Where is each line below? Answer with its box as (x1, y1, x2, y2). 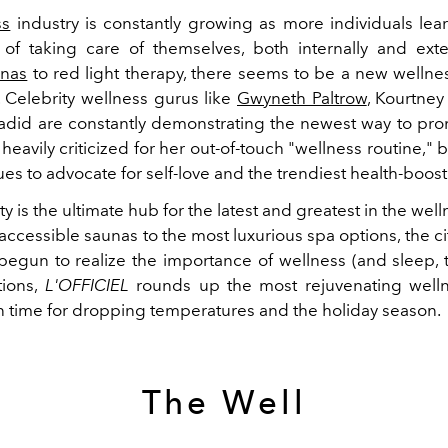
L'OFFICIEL (44, 275, 137, 295)
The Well (141, 383, 307, 422)
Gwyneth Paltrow (237, 88, 367, 108)
